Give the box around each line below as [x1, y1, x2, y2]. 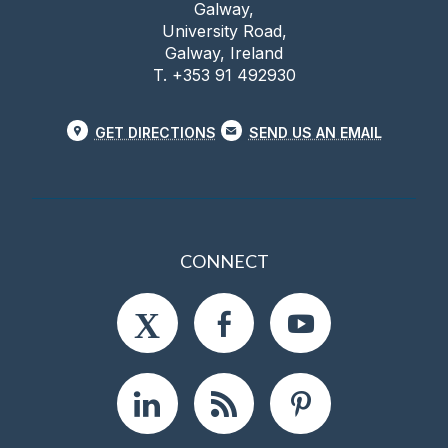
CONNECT [179, 249, 269, 272]
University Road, [161, 21, 287, 42]
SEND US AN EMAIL [248, 124, 382, 142]
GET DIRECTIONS [94, 124, 216, 142]
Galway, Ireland [165, 43, 283, 64]
